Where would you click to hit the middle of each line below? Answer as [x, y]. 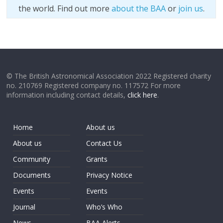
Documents [32, 175]
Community [32, 159]
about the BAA [138, 8]
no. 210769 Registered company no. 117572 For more [94, 85]
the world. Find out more [65, 8]
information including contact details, [67, 95]
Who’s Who [105, 207]
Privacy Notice [110, 175]
